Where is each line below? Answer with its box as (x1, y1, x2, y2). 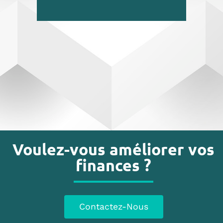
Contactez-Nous (79, 202, 148, 212)
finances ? (76, 155, 152, 176)
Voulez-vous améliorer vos (12, 139, 215, 160)
